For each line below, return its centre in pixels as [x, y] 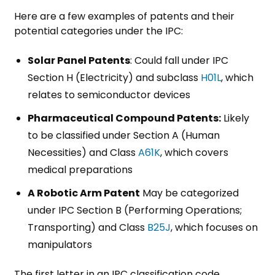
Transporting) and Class [87, 228]
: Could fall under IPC [179, 61]
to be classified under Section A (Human [124, 136]
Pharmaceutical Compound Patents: [124, 118]
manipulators [61, 245]
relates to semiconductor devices [109, 95]
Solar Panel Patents [79, 61]
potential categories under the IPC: [99, 31]
